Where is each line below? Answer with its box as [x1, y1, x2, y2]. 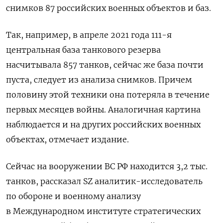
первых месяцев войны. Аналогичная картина [6, 104, 201, 114]
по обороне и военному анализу [6, 191, 141, 201]
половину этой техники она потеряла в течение [6, 89, 210, 100]
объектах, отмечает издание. [6, 134, 129, 144]
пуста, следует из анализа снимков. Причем [6, 74, 192, 85]
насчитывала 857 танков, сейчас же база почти [6, 59, 204, 70]
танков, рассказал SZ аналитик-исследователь [6, 176, 203, 186]
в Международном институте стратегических [6, 206, 201, 216]
